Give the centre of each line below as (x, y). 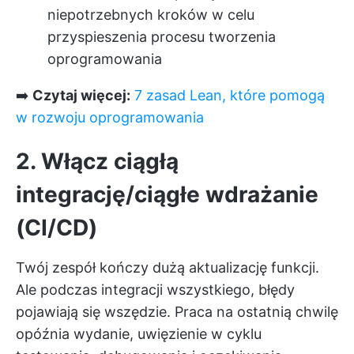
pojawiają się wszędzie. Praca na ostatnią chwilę (177, 312)
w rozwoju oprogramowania (110, 117)
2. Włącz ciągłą (97, 161)
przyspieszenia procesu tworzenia (162, 37)
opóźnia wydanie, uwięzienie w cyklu (139, 334)
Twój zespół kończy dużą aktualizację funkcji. (168, 267)
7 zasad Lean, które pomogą (230, 95)
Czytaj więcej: (81, 95)
